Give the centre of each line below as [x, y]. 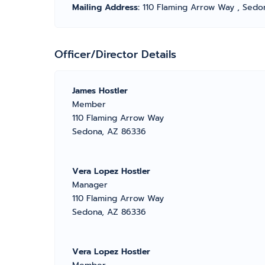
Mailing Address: [107, 7]
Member [89, 104]
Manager [90, 185]
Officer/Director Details [115, 54]
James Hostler [100, 91]
